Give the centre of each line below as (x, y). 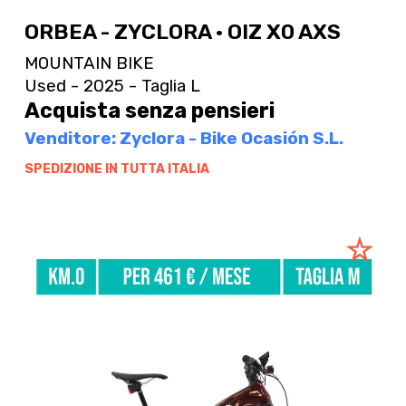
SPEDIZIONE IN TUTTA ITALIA (116, 169)
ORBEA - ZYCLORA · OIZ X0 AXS (182, 32)
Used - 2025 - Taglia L (112, 85)
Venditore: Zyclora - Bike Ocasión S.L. (184, 139)
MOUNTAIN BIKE (89, 63)
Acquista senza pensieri (149, 111)
